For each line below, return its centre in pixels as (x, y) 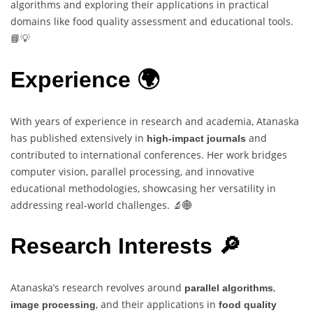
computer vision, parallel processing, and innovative (132, 171)
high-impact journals (196, 138)
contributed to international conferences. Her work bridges (149, 154)
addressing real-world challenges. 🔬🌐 (101, 205)
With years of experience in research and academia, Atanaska (155, 121)
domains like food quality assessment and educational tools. (152, 22)
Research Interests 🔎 (126, 246)
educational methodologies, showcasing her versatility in (143, 188)
